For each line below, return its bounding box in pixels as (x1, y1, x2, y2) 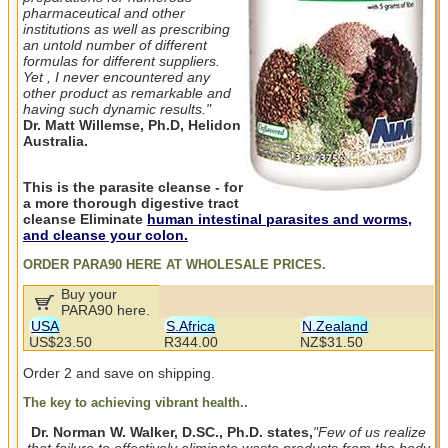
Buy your (61, 285, 118, 302)
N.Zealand (302, 317, 369, 334)
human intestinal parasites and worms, (147, 210, 412, 227)
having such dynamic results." (23, 100, 211, 117)
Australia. (23, 132, 88, 149)
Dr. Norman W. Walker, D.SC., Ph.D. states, (31, 423, 314, 440)
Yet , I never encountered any (23, 68, 210, 85)
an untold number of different (23, 36, 207, 53)
